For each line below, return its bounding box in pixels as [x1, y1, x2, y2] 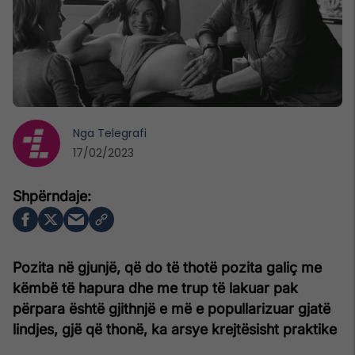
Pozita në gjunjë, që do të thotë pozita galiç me [13, 258, 322, 276]
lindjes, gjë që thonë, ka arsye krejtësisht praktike [13, 320, 337, 338]
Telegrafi [97, 124, 147, 141]
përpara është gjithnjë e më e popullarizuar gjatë [13, 300, 330, 317]
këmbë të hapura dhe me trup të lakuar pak [13, 279, 298, 296]
